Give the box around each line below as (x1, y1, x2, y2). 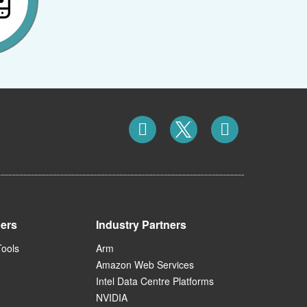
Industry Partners (96, 217, 186, 233)
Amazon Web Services (96, 258, 194, 272)
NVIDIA (96, 291, 127, 305)
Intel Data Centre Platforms (96, 274, 214, 288)
